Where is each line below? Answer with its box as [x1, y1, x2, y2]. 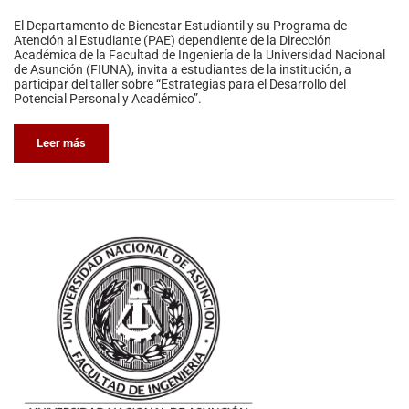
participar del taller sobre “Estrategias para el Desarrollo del [14, 77, 346, 92]
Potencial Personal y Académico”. [14, 91, 202, 107]
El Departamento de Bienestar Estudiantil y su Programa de [14, 18, 347, 34]
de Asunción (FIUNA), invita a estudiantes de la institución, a [14, 62, 351, 78]
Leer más [37, 136, 86, 151]
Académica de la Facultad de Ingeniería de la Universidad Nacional [14, 47, 385, 63]
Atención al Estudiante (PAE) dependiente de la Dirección [14, 33, 331, 48]
